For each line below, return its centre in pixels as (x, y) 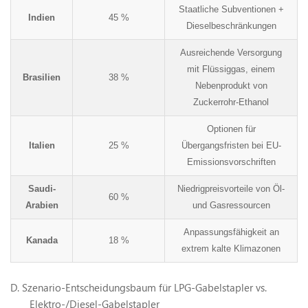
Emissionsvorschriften (231, 162)
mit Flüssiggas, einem (231, 69)
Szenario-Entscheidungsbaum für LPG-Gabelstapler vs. (144, 287)
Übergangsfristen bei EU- (231, 145)
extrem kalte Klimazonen (231, 248)
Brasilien (42, 77)
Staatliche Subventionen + (231, 9)
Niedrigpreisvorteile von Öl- (231, 188)
